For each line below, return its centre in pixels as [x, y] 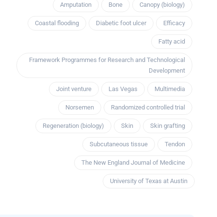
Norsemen [80, 108]
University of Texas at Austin [149, 181]
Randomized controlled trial [148, 108]
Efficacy [174, 23]
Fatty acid [172, 42]
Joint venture [74, 89]
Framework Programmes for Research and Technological [107, 60]
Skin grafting [168, 126]
